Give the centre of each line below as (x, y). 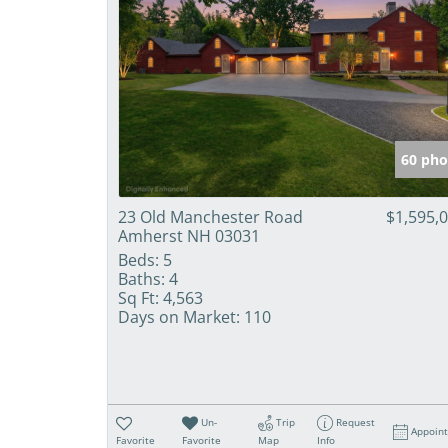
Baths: (141, 278)
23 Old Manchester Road (210, 216)
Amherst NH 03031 (189, 235)
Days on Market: (179, 316)
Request (356, 421)
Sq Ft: (138, 297)
